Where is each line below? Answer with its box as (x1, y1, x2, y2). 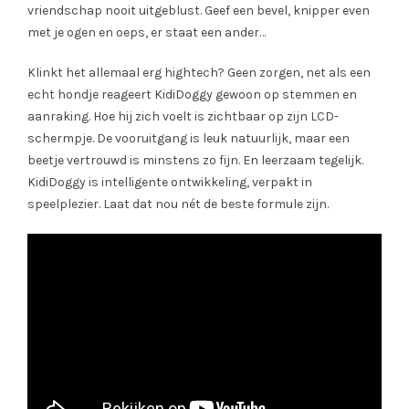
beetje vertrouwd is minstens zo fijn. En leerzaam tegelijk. (27, 152, 363, 168)
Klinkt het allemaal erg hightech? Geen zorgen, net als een (27, 64, 371, 80)
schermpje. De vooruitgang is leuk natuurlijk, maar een (27, 130, 350, 146)
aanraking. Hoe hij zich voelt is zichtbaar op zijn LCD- (27, 108, 339, 124)
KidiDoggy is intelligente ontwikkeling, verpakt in (27, 173, 312, 190)
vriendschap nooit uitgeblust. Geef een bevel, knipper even (27, 2, 370, 18)
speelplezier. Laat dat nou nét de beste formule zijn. (27, 195, 329, 212)
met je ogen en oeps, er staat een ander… (27, 24, 266, 40)
